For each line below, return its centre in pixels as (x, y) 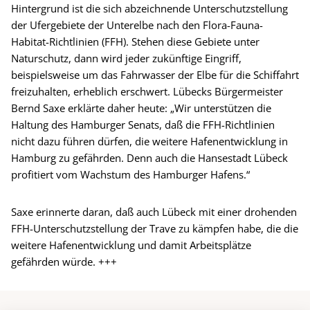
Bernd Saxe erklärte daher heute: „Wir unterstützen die (141, 108)
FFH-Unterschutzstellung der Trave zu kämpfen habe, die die (155, 228)
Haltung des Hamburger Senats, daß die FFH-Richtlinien (143, 124)
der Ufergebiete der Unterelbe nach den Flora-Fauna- (137, 25)
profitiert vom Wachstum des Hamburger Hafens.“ (130, 174)
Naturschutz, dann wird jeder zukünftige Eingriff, (126, 58)
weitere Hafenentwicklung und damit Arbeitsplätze (131, 245)
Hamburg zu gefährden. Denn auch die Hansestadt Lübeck (149, 157)
